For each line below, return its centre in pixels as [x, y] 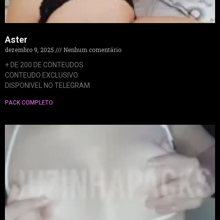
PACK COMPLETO [29, 102]
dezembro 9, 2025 [30, 49]
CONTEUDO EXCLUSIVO [41, 75]
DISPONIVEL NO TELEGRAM [47, 85]
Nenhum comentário [92, 49]
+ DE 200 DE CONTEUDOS [44, 65]
